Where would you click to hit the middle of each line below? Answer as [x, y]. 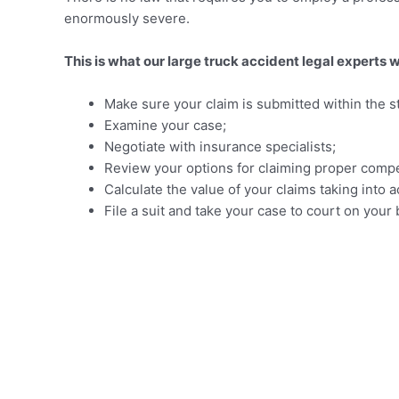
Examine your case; [165, 125]
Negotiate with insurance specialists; [220, 146]
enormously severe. [127, 18]
